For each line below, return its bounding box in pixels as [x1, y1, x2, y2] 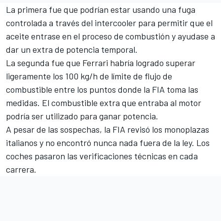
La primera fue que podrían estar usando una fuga [6, 3, 195, 15]
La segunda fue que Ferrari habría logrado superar [6, 57, 195, 68]
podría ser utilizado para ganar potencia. [6, 110, 160, 121]
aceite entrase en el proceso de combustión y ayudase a [6, 30, 215, 41]
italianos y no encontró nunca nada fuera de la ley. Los [6, 137, 210, 148]
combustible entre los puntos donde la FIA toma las [6, 83, 198, 95]
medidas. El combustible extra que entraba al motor [6, 97, 201, 108]
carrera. [6, 163, 37, 175]
